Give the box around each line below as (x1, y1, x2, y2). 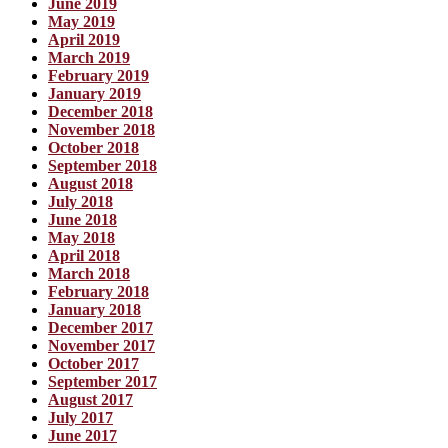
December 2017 (48, 319, 153, 337)
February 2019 (48, 67, 149, 85)
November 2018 (48, 121, 155, 139)
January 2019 (48, 85, 141, 103)
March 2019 (48, 49, 130, 67)
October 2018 (48, 139, 139, 157)
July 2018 (48, 193, 113, 211)
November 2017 (48, 337, 155, 355)
